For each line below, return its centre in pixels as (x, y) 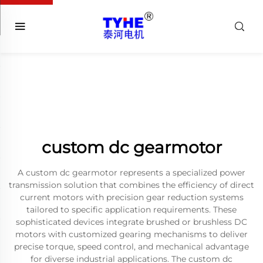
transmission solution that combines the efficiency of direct (131, 185)
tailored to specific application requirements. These (131, 210)
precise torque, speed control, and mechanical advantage (131, 247)
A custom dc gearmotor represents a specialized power (131, 173)
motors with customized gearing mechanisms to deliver (131, 234)
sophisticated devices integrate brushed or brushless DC (131, 222)
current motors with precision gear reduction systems (131, 197)
